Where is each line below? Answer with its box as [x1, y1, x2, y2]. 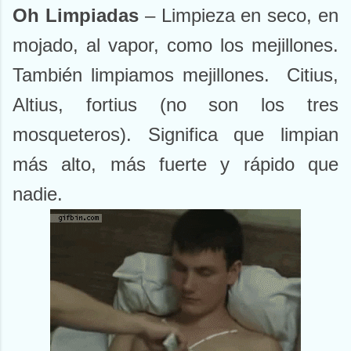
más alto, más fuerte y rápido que [13, 154, 338, 175]
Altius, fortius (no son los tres [13, 94, 338, 116]
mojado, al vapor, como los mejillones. [13, 34, 338, 56]
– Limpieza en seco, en [138, 5, 339, 27]
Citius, [287, 64, 338, 86]
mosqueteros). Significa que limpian [13, 124, 338, 146]
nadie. [13, 183, 63, 205]
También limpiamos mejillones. [13, 64, 270, 86]
